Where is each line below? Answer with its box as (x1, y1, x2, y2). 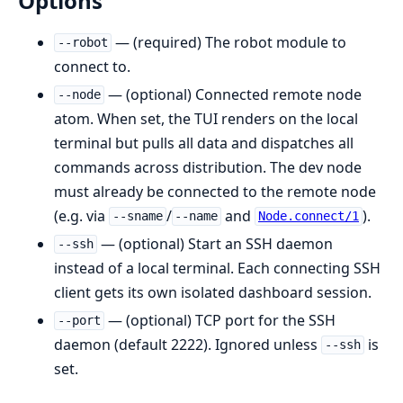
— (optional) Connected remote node (103, 84, 362, 104)
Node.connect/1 (257, 209, 359, 224)
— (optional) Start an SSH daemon (96, 233, 333, 254)
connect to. (54, 56, 130, 76)
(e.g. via (54, 205, 109, 226)
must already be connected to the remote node (54, 181, 376, 201)
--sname (112, 209, 163, 224)
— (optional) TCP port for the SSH (103, 309, 336, 330)
